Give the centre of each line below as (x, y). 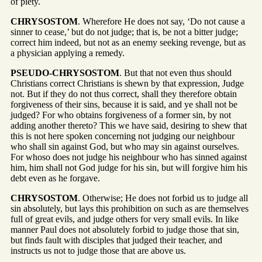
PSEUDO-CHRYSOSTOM (65, 73)
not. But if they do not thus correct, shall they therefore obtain (124, 94)
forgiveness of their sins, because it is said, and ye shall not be (124, 105)
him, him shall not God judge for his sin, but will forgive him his (129, 168)
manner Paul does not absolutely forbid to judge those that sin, (125, 230)
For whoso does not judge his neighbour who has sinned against (129, 157)
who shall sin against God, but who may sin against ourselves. (125, 147)
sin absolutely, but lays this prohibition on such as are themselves (130, 209)
